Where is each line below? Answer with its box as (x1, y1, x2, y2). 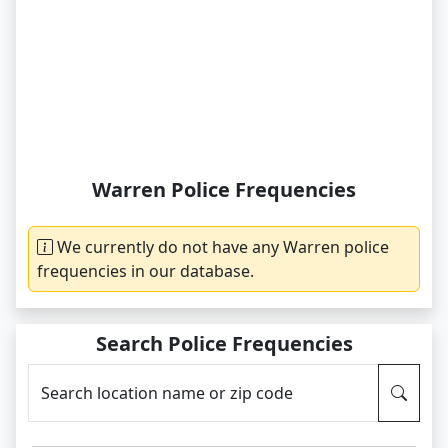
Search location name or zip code (41, 382, 293, 404)
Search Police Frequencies (95, 330, 353, 357)
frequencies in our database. (37, 260, 254, 282)
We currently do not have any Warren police (57, 236, 389, 258)
